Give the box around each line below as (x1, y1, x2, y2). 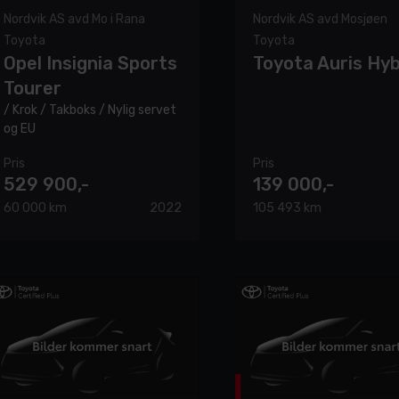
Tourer (4, 77, 61, 99)
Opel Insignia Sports (4, 52, 177, 74)
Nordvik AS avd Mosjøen (253, 11, 387, 27)
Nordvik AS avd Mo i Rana (4, 11, 145, 27)
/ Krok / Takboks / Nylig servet (4, 102, 176, 118)
